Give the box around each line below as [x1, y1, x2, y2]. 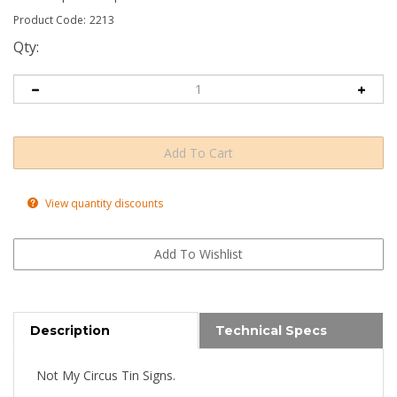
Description [30, 306, 110, 322]
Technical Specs [215, 306, 327, 322]
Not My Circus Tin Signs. [36, 350, 175, 367]
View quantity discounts [43, 176, 163, 191]
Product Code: [13, 12, 86, 27]
